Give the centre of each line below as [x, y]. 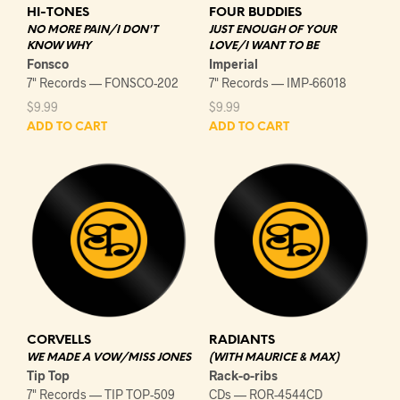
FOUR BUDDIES [255, 12]
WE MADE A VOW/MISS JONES [109, 357]
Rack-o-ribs [243, 375]
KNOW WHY [59, 46]
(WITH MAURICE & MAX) [274, 357]
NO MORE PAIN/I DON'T [92, 29]
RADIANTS [242, 340]
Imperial [233, 63]
